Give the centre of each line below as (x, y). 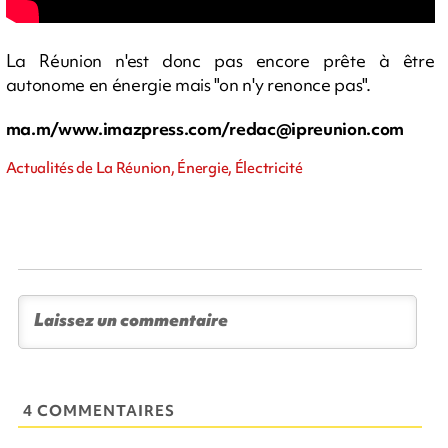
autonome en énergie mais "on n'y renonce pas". (188, 85)
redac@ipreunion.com (317, 129)
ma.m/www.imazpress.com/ (117, 129)
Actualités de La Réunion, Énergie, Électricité (154, 168)
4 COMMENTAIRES (99, 411)
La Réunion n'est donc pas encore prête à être (220, 61)
